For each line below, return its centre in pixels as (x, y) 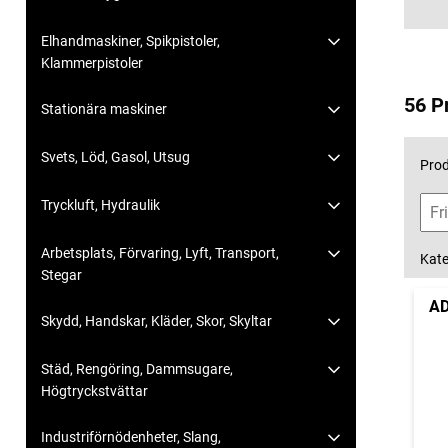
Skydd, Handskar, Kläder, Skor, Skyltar (156, 321)
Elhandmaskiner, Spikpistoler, (130, 41)
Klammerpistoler (92, 63)
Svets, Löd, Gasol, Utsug (115, 157)
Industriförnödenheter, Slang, (131, 437)
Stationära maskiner (104, 109)
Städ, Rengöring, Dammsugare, (137, 369)
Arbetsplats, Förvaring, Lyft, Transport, (160, 253)
